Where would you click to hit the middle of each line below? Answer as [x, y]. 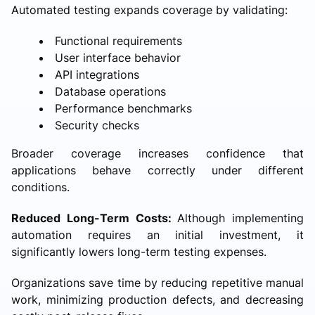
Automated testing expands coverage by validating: [149, 9]
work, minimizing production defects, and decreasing [157, 299]
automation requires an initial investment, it [157, 234]
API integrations [97, 74]
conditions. [40, 187]
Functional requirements [118, 40]
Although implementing [240, 218]
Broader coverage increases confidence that [157, 153]
